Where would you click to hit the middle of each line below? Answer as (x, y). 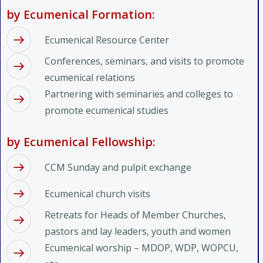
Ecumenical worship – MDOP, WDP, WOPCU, (141, 248)
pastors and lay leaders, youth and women (138, 231)
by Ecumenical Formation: (81, 14)
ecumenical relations (90, 77)
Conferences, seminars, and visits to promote (144, 61)
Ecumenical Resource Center (107, 40)
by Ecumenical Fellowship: (81, 142)
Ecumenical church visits (97, 193)
